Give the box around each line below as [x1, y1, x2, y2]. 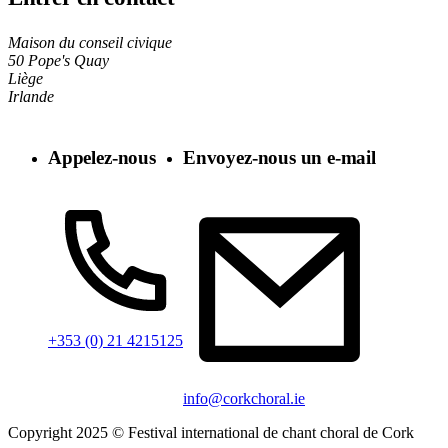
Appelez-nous [48, 146, 156, 168]
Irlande [8, 88, 54, 106]
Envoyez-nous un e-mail [183, 146, 376, 168]
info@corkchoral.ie [183, 389, 305, 407]
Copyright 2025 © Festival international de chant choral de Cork [8, 423, 414, 441]
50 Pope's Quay [8, 52, 109, 70]
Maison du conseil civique [8, 34, 172, 52]
